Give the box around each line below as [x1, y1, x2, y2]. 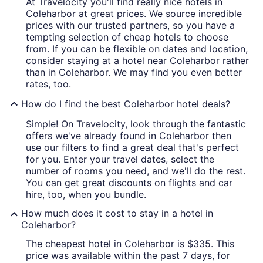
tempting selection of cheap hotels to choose [26, 31, 228, 43]
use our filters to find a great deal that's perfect [26, 141, 239, 154]
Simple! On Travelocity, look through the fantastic [26, 118, 246, 130]
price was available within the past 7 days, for [26, 249, 230, 262]
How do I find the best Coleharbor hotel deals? [21, 98, 230, 110]
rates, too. [26, 78, 71, 90]
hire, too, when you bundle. [26, 188, 146, 201]
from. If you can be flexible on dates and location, [26, 43, 248, 55]
